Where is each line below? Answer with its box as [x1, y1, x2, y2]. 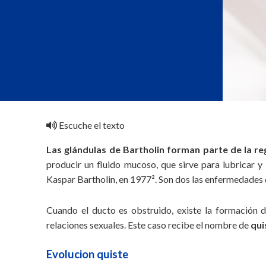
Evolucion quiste [46, 248, 129, 261]
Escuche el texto [57, 119, 125, 131]
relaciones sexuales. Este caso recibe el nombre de [46, 219, 251, 230]
